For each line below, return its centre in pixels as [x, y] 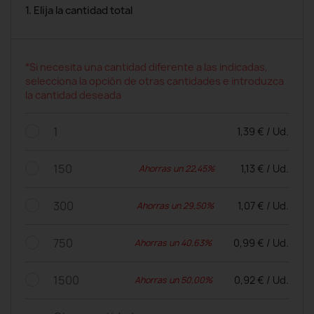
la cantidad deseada [73, 95]
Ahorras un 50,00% [173, 280]
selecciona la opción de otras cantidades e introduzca [155, 81]
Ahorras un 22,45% [176, 168]
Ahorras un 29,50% [175, 205]
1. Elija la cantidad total [79, 10]
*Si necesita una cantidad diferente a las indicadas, [146, 67]
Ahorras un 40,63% [173, 243]
